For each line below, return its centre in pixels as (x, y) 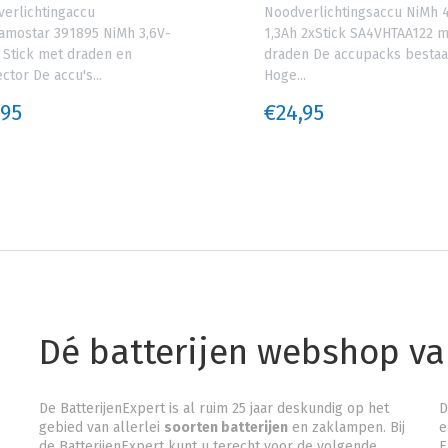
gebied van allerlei (101, 428)
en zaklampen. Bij (346, 428)
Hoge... (285, 76)
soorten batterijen (225, 428)
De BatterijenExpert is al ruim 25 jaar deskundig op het (213, 409)
